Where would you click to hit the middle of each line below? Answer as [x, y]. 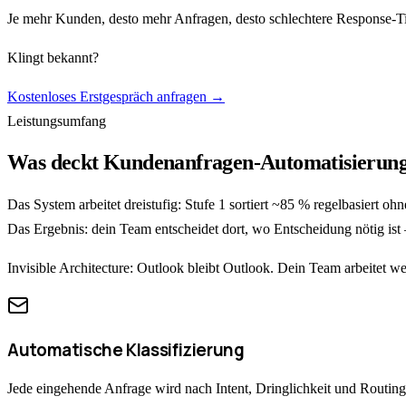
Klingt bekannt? [53, 58]
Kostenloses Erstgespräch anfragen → [116, 97]
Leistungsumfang [57, 121]
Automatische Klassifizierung [126, 349]
